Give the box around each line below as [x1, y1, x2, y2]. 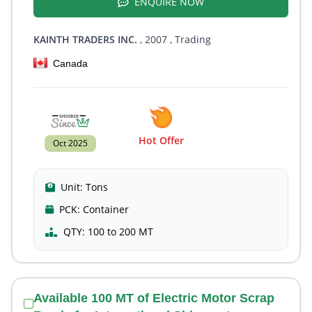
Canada [53, 58, 88, 69]
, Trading [167, 33, 211, 46]
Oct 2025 [53, 137, 88, 149]
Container [83, 203, 129, 216]
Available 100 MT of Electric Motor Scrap [33, 291, 274, 305]
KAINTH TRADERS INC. [33, 33, 137, 46]
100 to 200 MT [88, 225, 153, 238]
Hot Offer [138, 134, 184, 147]
